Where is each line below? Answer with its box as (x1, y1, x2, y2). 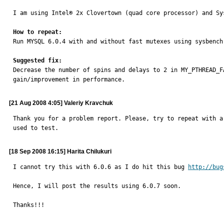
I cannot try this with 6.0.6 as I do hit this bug (13, 163, 188, 170)
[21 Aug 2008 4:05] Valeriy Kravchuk (9, 99, 113, 106)
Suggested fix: (13, 57, 62, 64)
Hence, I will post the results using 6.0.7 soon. (13, 182, 181, 189)
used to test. (13, 124, 58, 131)
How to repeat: (13, 28, 62, 35)
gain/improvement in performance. (13, 76, 125, 83)
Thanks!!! (13, 201, 44, 208)
